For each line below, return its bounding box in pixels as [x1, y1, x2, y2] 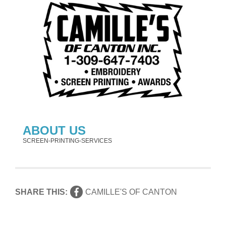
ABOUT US [23, 123, 86, 137]
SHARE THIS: [15, 187, 68, 196]
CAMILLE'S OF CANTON [85, 187, 178, 196]
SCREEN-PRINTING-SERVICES [23, 137, 112, 144]
